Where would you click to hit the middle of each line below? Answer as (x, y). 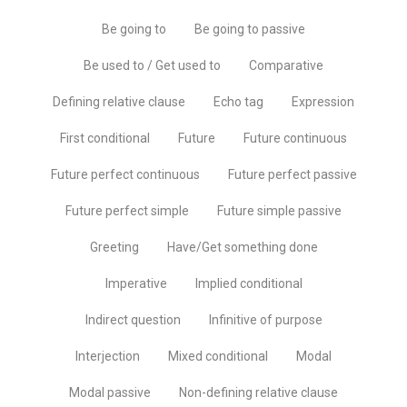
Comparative (286, 65)
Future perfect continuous (125, 174)
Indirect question (133, 319)
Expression (323, 101)
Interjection (108, 356)
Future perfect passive (292, 174)
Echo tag (238, 101)
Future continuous (295, 138)
